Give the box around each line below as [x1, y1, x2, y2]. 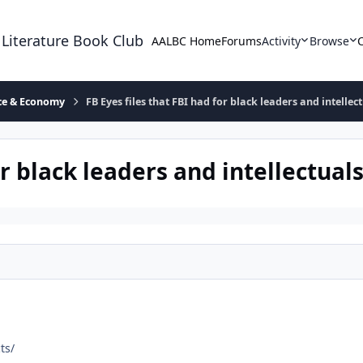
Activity [262, 32, 301, 49]
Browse [309, 32, 349, 49]
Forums [221, 32, 263, 49]
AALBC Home [152, 32, 222, 49]
